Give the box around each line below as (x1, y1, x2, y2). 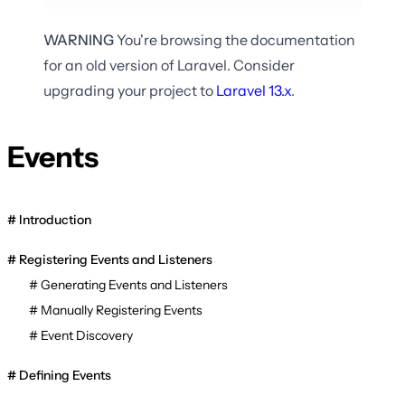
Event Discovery (41, 327, 133, 344)
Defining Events (19, 367, 111, 384)
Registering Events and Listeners (19, 251, 212, 268)
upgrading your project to (43, 80, 213, 99)
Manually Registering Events (41, 302, 202, 319)
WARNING (43, 30, 114, 49)
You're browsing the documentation (114, 30, 355, 49)
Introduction (19, 212, 91, 229)
